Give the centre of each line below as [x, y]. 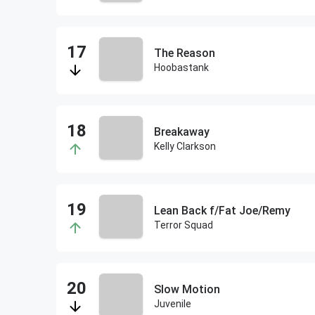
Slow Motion [187, 289]
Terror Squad [183, 225]
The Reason [184, 53]
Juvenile [172, 304]
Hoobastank [181, 67]
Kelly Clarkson [185, 146]
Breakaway [181, 132]
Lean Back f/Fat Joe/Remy [222, 211]
